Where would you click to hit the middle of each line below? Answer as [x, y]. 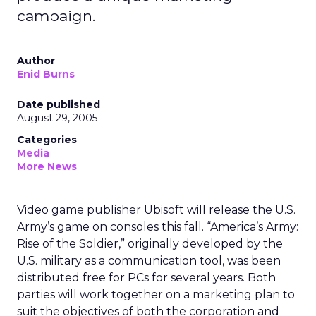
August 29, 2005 [57, 118]
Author [36, 61]
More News [47, 166]
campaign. [56, 16]
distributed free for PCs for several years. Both [146, 278]
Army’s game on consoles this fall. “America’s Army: [158, 227]
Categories [47, 140]
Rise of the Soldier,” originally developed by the [150, 244]
